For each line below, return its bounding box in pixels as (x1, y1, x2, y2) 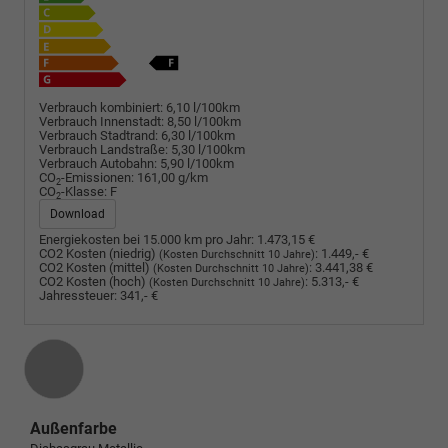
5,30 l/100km (171, 142, 245, 158)
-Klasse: (61, 184, 107, 200)
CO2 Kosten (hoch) (39, 273, 149, 289)
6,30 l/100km (161, 128, 235, 144)
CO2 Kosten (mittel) (39, 259, 153, 275)
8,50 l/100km (167, 114, 241, 130)
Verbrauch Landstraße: (39, 142, 168, 158)
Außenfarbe (30, 418, 117, 438)
